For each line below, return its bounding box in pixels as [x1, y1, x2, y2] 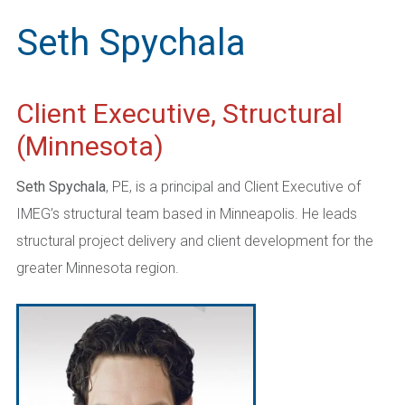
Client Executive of [244, 178, 361, 195]
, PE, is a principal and [106, 178, 244, 195]
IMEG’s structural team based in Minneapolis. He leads [16, 205, 357, 222]
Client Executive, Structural [16, 98, 343, 129]
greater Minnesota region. [16, 259, 183, 277]
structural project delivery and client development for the [16, 232, 373, 250]
